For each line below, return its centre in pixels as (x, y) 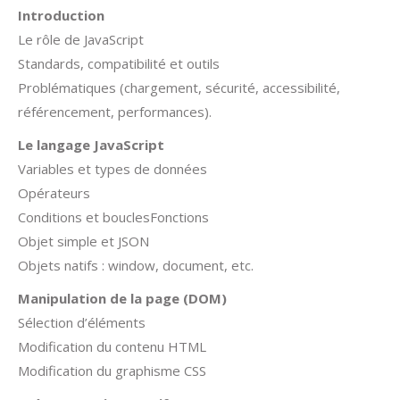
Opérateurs (54, 193)
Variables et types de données (112, 169)
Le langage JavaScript (91, 145)
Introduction (61, 15)
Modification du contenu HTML (112, 346)
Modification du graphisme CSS (112, 371)
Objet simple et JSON (83, 241)
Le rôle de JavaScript (81, 39)
